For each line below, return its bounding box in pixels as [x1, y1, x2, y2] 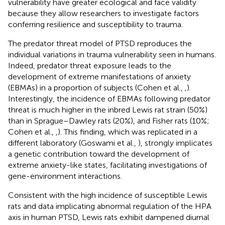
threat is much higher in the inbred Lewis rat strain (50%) [8, 104, 207, 115]
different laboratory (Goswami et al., [8, 138, 138, 148]
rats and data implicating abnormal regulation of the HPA [8, 201, 211, 211]
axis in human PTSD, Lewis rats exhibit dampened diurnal [8, 212, 209, 222]
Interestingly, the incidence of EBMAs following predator [8, 93, 210, 103]
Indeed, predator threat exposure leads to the [8, 60, 171, 70]
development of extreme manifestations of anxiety [8, 71, 191, 81]
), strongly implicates [138, 138, 212, 148]
